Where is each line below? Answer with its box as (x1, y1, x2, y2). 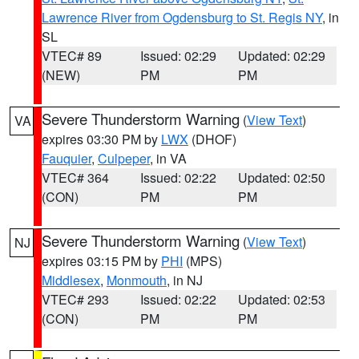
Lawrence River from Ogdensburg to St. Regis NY (42, 8, 322, 26)
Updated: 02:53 (238, 290, 326, 309)
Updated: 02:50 (238, 168, 326, 187)
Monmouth (107, 271, 167, 289)
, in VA (150, 149, 187, 167)
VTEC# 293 (42, 290, 109, 309)
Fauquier (42, 149, 91, 167)
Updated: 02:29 (238, 46, 326, 65)
